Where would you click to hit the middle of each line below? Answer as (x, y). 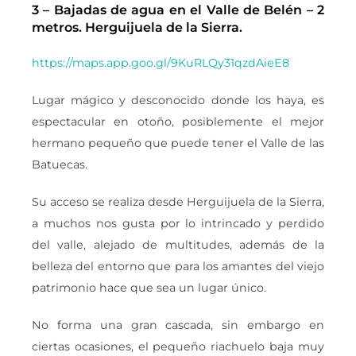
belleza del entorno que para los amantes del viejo (178, 266)
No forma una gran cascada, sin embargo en (178, 325)
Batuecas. (60, 164)
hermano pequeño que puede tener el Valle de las (178, 143)
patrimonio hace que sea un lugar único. (149, 287)
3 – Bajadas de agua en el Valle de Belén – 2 (178, 10)
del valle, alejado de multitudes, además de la (178, 244)
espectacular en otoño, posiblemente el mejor (178, 121)
